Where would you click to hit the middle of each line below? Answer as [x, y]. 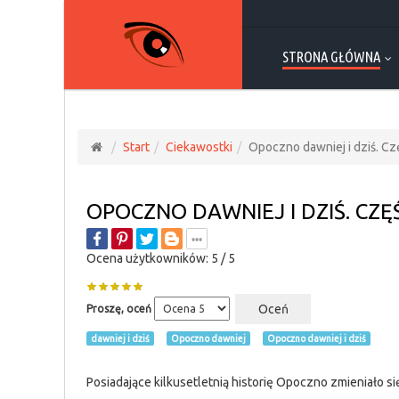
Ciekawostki [199, 147]
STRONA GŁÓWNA [331, 57]
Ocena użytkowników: [149, 258]
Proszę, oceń [119, 308]
